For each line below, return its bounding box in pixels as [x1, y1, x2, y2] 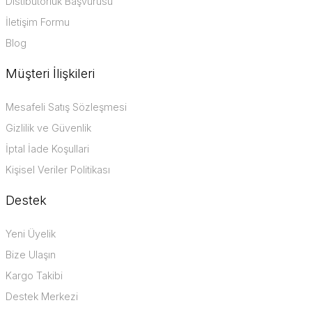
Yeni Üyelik [6, 228, 56, 240]
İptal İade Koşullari [6, 143, 89, 155]
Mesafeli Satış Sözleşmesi [6, 101, 127, 113]
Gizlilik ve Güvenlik [6, 122, 91, 134]
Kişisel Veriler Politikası [6, 164, 110, 175]
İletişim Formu [6, 16, 70, 28]
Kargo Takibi [6, 270, 63, 281]
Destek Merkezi [6, 290, 78, 302]
